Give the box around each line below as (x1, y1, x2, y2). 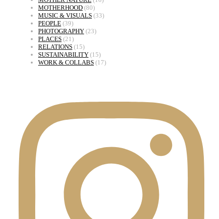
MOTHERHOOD (38, 4, 83, 12)
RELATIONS (38, 43, 72, 51)
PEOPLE (38, 20, 61, 27)
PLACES (38, 35, 62, 43)
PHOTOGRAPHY (38, 27, 84, 35)
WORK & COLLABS (38, 59, 94, 66)
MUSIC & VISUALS (38, 12, 92, 20)
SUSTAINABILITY (38, 51, 88, 59)
